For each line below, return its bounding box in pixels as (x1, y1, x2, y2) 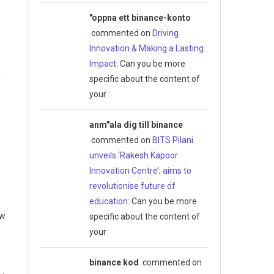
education (89, 196, 128, 206)
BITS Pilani (152, 135, 193, 145)
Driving (152, 28, 179, 38)
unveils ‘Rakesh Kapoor (89, 150, 178, 160)
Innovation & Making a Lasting (89, 43, 204, 53)
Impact (89, 58, 116, 68)
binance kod (89, 257, 139, 267)
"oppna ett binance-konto (89, 12, 191, 23)
